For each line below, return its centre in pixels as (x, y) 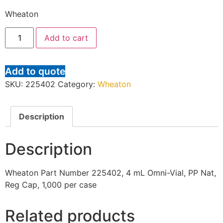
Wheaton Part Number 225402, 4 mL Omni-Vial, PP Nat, (111, 172)
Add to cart (66, 38)
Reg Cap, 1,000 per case (51, 184)
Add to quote (35, 71)
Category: (78, 84)
